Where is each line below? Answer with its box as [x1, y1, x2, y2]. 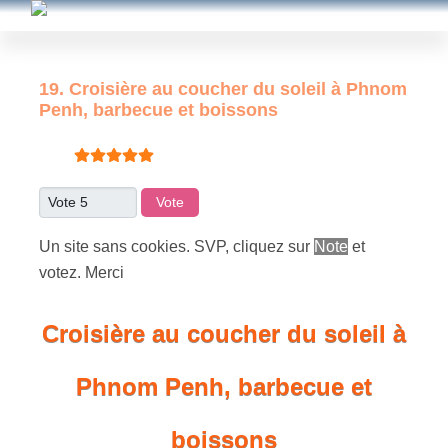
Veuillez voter [38, 189, 135, 207]
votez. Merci [39, 263, 125, 281]
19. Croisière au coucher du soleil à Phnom [39, 78, 408, 99]
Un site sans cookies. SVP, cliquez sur [39, 237, 315, 255]
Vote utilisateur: [38, 136, 152, 154]
